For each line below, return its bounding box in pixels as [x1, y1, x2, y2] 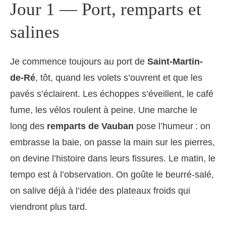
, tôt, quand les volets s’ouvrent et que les [35, 73, 202, 83]
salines [10, 22, 60, 42]
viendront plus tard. [10, 202, 87, 212]
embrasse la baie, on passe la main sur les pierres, [10, 137, 215, 148]
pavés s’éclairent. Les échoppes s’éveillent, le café [10, 89, 213, 99]
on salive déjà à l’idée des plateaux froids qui [10, 186, 190, 196]
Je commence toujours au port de [10, 56, 147, 67]
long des [10, 121, 47, 132]
